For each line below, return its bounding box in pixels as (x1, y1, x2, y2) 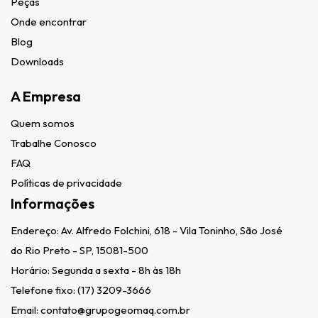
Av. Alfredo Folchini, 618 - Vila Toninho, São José (61, 224, 283, 238)
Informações (11, 194, 94, 213)
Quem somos (11, 116, 75, 131)
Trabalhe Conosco (11, 136, 97, 150)
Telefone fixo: (11, 283, 77, 297)
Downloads (11, 55, 64, 69)
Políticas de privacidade (11, 176, 122, 190)
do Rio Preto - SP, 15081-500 (11, 243, 148, 258)
